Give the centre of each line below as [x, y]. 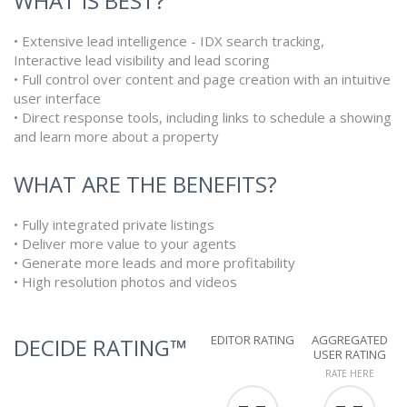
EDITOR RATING [252, 340]
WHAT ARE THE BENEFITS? [145, 184]
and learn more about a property [116, 137]
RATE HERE [349, 374]
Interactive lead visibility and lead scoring [142, 60]
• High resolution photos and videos [125, 282]
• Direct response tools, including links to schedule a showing [203, 118]
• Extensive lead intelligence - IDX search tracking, [169, 41]
